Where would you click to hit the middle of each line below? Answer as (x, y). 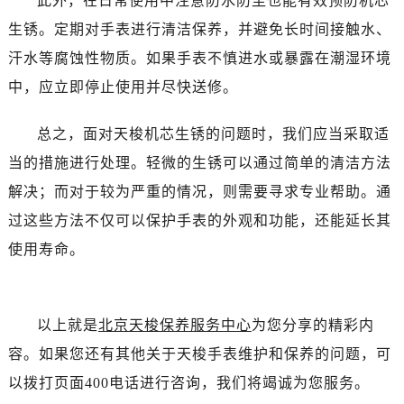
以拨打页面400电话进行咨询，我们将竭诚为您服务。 (188, 382)
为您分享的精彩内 (312, 325)
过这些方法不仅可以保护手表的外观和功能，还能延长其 (199, 220)
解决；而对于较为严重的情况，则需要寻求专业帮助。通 (199, 191)
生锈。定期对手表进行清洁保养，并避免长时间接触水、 (199, 29)
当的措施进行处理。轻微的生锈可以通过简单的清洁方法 (199, 162)
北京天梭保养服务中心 (174, 325)
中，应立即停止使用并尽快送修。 (123, 87)
